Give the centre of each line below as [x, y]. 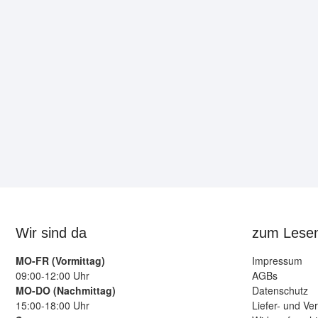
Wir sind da [51, 232]
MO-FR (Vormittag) [60, 260]
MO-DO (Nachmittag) [66, 290]
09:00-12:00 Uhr [53, 275]
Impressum [277, 260]
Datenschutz [280, 290]
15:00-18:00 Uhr [53, 305]
